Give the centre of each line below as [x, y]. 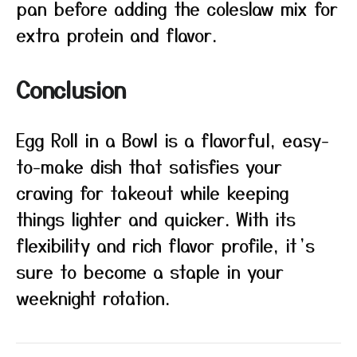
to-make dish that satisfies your [149, 166]
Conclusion [71, 89]
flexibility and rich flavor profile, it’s [165, 245]
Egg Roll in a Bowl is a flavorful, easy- [173, 139]
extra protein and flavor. [116, 34]
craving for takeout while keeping [153, 192]
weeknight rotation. [93, 297]
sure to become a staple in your [150, 271]
